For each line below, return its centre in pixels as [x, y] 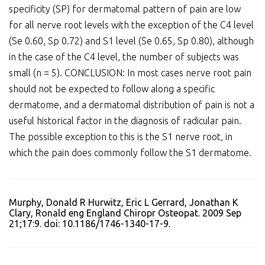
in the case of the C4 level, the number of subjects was [124, 57]
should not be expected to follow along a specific [112, 89]
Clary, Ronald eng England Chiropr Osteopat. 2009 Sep [125, 213]
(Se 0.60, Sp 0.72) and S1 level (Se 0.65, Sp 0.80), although [131, 41]
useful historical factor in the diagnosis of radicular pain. [125, 121]
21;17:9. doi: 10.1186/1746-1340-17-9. [90, 224]
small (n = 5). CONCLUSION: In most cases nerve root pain [130, 73]
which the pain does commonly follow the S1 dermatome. [130, 153]
